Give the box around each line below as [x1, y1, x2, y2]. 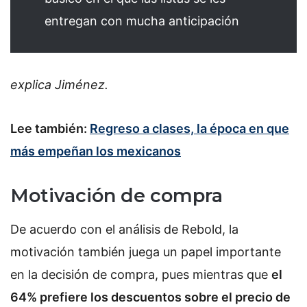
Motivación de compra [10, 184, 223, 208]
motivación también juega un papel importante [10, 244, 281, 259]
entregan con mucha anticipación [45, 13, 239, 28]
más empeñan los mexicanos [10, 143, 181, 158]
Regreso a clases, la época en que [90, 121, 289, 136]
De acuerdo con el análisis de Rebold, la [10, 221, 238, 236]
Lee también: [10, 121, 90, 136]
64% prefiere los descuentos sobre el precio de [10, 289, 291, 304]
